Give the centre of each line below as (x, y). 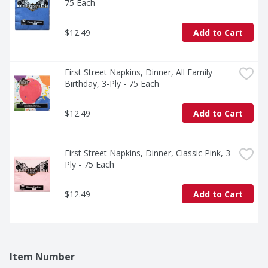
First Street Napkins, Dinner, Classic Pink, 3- (149, 153)
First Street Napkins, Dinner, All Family (138, 72)
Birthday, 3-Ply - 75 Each (112, 84)
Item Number (42, 257)
